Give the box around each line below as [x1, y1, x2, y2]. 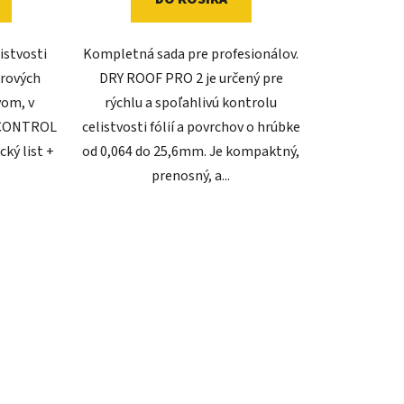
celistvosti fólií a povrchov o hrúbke [81, 117, 300, 138]
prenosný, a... [151, 166, 231, 187]
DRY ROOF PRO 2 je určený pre [98, 69, 283, 89]
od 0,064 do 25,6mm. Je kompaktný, [82, 142, 300, 162]
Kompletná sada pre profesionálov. [83, 44, 299, 65]
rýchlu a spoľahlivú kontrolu [105, 93, 278, 114]
